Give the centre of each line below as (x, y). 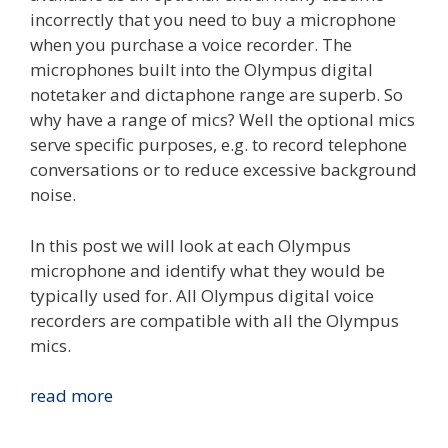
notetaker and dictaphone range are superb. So (216, 95)
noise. (53, 195)
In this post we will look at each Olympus (190, 245)
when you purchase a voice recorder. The (191, 45)
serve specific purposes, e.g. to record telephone (218, 145)
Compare (148, 395)
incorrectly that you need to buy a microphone (213, 20)
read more (71, 396)
